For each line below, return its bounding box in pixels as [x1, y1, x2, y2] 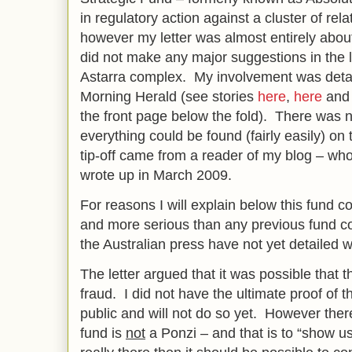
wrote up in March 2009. [80, 167, 232, 183]
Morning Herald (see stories [80, 89, 258, 104]
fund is [80, 325, 126, 341]
